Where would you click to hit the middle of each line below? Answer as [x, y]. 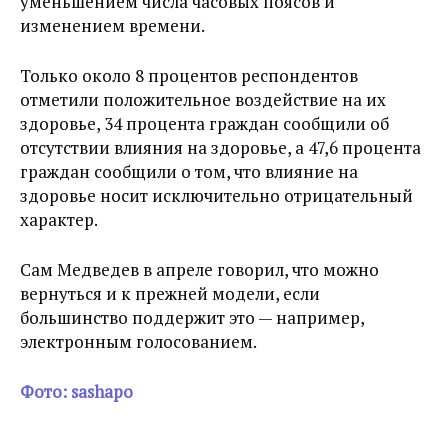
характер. [59, 219]
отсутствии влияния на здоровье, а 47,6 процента [220, 147]
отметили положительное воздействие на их [203, 99]
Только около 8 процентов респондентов [189, 75]
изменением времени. [112, 25]
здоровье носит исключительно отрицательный [216, 195]
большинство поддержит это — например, [192, 317]
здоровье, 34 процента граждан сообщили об [204, 123]
